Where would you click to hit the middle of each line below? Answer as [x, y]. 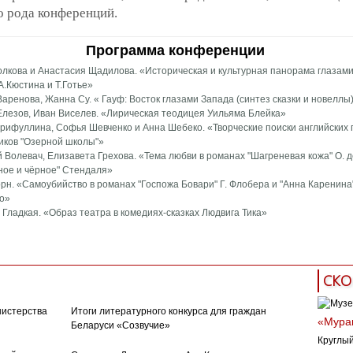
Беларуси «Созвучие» [120, 326]
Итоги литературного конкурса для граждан [168, 312]
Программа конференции [175, 50]
